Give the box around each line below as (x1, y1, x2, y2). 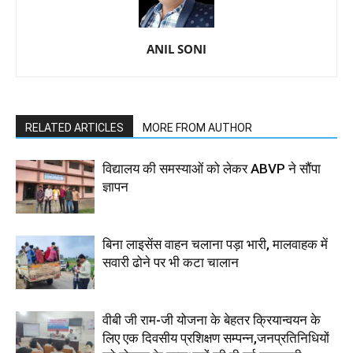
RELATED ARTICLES (25, 121, 124, 134)
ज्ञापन (102, 178, 128, 195)
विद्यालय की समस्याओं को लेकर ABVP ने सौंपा (102, 160, 321, 176)
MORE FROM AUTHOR (143, 121, 252, 134)
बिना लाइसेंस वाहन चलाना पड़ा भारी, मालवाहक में (102, 236, 328, 252)
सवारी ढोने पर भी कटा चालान (102, 254, 239, 270)
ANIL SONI (147, 40, 206, 57)
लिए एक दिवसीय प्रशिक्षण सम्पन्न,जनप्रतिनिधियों (102, 329, 329, 346)
